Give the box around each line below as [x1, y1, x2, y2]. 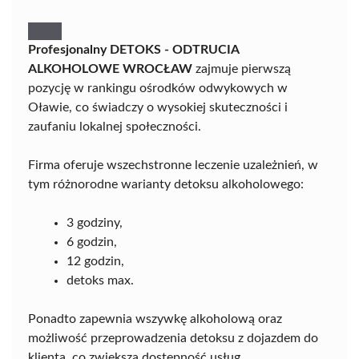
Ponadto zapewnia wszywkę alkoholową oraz [28, 313, 282, 325]
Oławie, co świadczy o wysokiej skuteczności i [28, 101, 288, 114]
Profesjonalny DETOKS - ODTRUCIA [28, 43, 239, 56]
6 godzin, [67, 236, 117, 248]
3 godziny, [67, 216, 123, 229]
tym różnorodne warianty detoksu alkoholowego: [28, 178, 304, 191]
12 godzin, [67, 255, 124, 268]
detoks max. [67, 274, 134, 287]
